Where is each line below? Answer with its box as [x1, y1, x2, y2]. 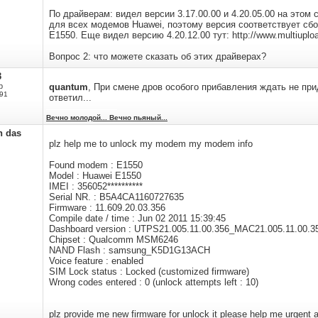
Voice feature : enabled [49, 256, 143, 266]
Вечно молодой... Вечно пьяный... [46, 114, 168, 121]
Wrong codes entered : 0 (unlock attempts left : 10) [49, 277, 258, 287]
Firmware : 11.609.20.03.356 [49, 202, 165, 213]
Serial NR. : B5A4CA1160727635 [49, 192, 184, 202]
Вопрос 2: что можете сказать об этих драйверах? [49, 51, 266, 62]
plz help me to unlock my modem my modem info [49, 138, 253, 149]
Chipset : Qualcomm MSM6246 [49, 234, 178, 245]
